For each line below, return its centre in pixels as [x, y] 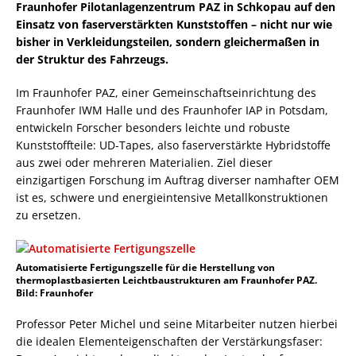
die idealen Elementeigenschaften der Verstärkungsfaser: [169, 341]
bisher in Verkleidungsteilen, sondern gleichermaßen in [168, 42]
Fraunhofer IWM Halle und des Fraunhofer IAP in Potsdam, [172, 110]
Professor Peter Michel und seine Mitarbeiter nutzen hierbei [177, 324]
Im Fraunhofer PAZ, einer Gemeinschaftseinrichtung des [166, 93]
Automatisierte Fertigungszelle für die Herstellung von [145, 267]
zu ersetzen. [48, 215]
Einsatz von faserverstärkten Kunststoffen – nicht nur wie [174, 24]
